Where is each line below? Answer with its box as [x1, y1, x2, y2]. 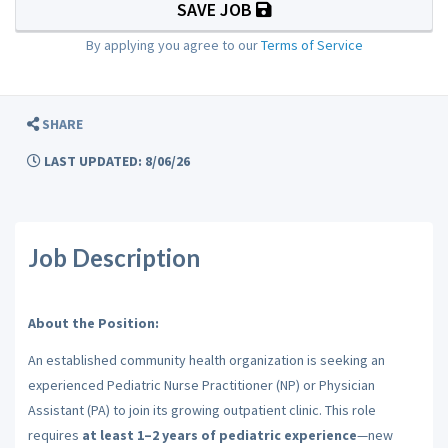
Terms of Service [260, 35, 363, 54]
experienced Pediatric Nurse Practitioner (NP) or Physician [27, 376, 375, 394]
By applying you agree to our [85, 35, 261, 54]
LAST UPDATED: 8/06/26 [41, 152, 190, 170]
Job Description [27, 243, 200, 272]
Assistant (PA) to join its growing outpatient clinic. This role [27, 401, 376, 419]
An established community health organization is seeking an [27, 351, 385, 369]
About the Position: [27, 313, 159, 332]
